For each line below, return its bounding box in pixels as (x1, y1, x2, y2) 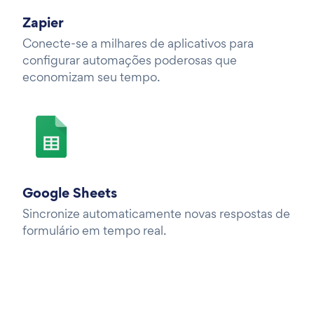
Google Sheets (22, 182, 117, 203)
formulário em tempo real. (22, 221, 166, 238)
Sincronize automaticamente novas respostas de (22, 205, 290, 221)
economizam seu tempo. (22, 68, 160, 85)
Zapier (22, 12, 64, 32)
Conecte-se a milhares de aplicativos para (22, 34, 254, 51)
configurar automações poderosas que (22, 51, 237, 68)
